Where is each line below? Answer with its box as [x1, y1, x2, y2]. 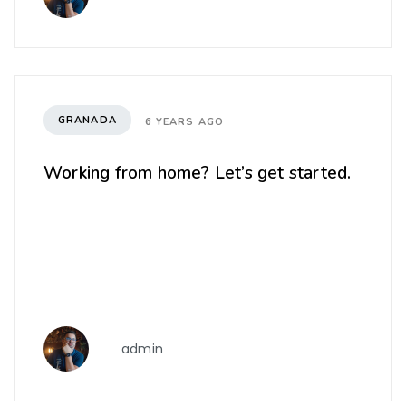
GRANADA [58, 112, 117, 127]
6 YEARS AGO [144, 114, 224, 129]
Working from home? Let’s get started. [43, 161, 352, 186]
